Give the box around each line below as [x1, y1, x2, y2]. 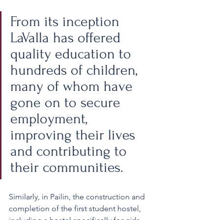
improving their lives [10, 127, 139, 143]
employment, [10, 110, 91, 127]
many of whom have [10, 78, 137, 95]
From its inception [10, 13, 123, 30]
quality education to [10, 46, 135, 62]
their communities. [10, 159, 123, 176]
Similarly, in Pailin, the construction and [9, 192, 147, 202]
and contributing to [10, 143, 131, 160]
